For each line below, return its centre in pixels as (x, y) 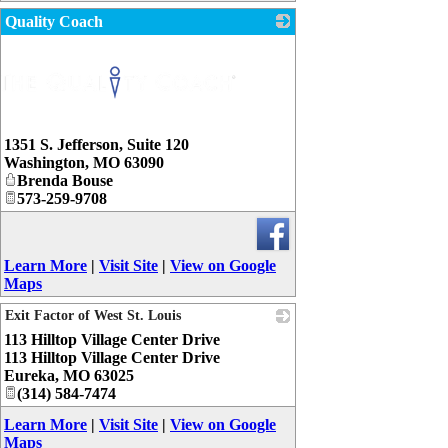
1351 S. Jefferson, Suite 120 (96, 144)
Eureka (29, 375)
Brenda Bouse (65, 180)
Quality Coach (54, 22)
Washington (44, 162)
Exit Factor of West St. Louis (93, 315)
